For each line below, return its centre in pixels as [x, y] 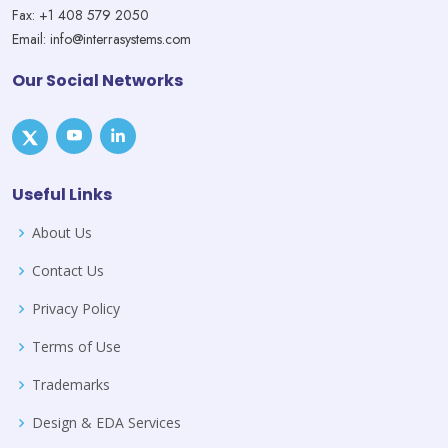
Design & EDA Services [106, 422]
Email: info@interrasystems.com [101, 39]
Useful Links [62, 194]
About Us [62, 232]
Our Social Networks [97, 80]
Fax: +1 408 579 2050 [80, 15]
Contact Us [68, 270]
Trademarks [71, 384]
